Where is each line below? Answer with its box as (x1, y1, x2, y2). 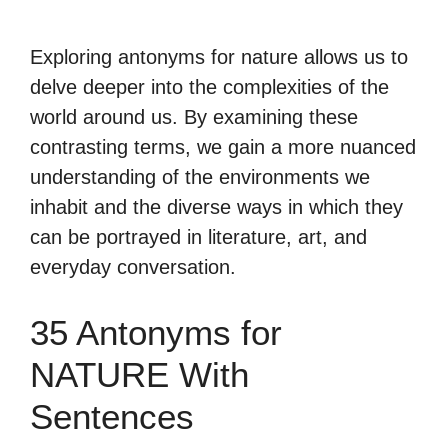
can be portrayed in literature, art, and (30, 226, 367, 248)
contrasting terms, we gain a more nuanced (30, 136, 416, 158)
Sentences (30, 397, 194, 436)
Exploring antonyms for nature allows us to (30, 46, 408, 68)
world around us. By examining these (30, 106, 358, 128)
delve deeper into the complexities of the (30, 76, 389, 98)
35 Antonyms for (30, 313, 282, 352)
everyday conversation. (30, 256, 236, 278)
